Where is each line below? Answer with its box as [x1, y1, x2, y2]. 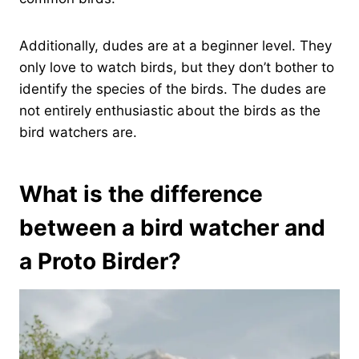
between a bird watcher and [19, 213, 325, 241]
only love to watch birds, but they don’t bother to [19, 58, 334, 75]
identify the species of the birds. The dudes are [19, 80, 326, 97]
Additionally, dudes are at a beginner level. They [19, 37, 332, 54]
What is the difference [19, 179, 263, 208]
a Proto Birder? [19, 247, 181, 275]
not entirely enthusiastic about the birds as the [19, 102, 321, 119]
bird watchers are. [19, 123, 137, 140]
